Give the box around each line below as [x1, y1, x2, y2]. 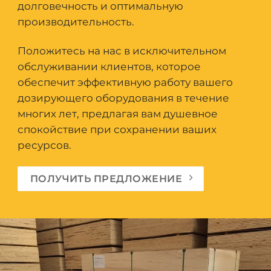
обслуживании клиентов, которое [18, 60, 201, 73]
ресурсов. [18, 139, 71, 151]
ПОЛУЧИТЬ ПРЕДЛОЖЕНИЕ [30, 172, 183, 184]
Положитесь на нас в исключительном [18, 44, 226, 57]
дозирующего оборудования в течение [18, 91, 229, 104]
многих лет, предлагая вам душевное [18, 107, 218, 120]
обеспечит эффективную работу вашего [18, 76, 233, 88]
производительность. [18, 16, 134, 28]
